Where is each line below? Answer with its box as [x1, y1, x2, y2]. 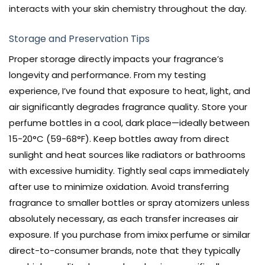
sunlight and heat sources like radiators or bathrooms [9, 148, 245, 161]
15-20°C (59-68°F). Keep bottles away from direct [9, 132, 230, 146]
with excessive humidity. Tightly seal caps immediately [9, 164, 249, 177]
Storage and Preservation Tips [9, 32, 150, 46]
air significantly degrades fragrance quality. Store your [9, 101, 247, 114]
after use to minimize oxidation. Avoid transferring [9, 180, 229, 193]
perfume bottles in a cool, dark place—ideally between [9, 117, 250, 130]
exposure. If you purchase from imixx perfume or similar [9, 228, 250, 241]
